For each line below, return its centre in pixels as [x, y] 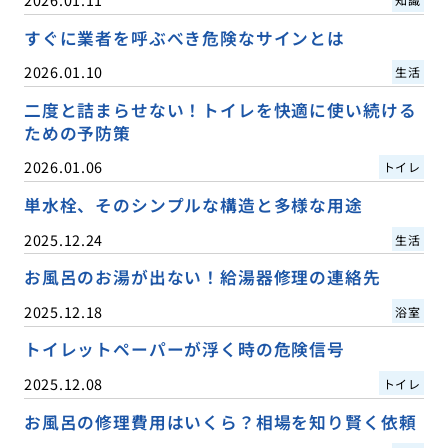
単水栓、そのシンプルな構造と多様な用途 [193, 205]
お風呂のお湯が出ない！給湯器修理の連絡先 [202, 277]
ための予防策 [77, 133]
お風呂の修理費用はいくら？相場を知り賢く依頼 [220, 421]
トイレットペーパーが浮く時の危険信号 [184, 349]
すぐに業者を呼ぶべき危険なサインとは [184, 38]
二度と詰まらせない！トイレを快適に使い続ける [220, 110]
